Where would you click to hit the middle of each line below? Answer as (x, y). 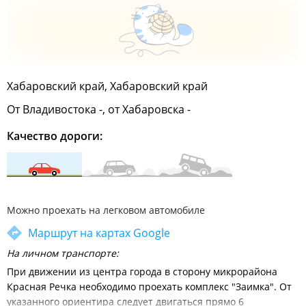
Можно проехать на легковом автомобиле (106, 210)
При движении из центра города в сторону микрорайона (142, 272)
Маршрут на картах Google (99, 233)
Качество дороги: (55, 136)
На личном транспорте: (63, 253)
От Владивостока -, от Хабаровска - (99, 109)
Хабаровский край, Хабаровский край (107, 86)
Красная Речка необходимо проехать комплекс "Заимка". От (149, 287)
